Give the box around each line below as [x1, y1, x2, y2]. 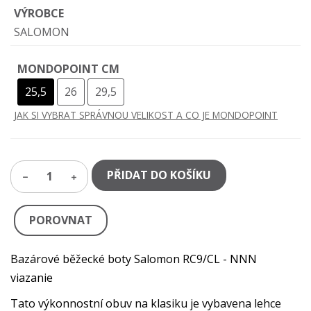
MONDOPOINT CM [17, 60, 119, 76]
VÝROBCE [14, 5, 64, 21]
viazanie [10, 269, 53, 285]
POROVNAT [29, 212, 92, 228]
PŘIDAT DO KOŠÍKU [107, 167, 211, 183]
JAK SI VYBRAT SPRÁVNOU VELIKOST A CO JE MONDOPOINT [14, 108, 278, 121]
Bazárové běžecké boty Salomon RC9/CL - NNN [10, 251, 257, 267]
